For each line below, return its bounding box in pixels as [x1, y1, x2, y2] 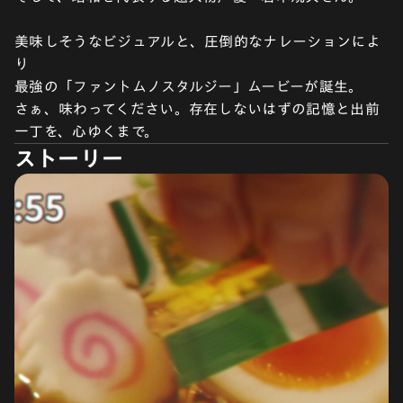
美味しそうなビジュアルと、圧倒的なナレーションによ [14, 34, 381, 49]
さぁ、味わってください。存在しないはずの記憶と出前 [14, 102, 380, 116]
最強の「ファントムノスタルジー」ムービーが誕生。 [14, 79, 363, 94]
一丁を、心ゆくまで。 [14, 124, 159, 139]
